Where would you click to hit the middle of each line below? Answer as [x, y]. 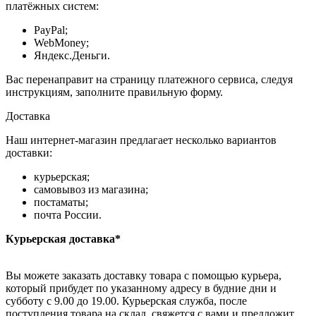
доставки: [29, 153]
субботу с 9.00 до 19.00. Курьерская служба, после [126, 301]
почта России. [68, 215]
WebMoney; [61, 43]
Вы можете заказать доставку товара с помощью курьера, [144, 276]
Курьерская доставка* [63, 239]
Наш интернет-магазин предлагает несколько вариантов [141, 140]
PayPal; [51, 30]
